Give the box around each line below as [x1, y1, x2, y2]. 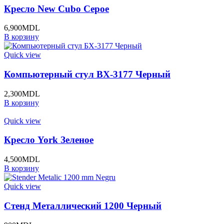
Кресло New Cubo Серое [4, 3, 109, 14]
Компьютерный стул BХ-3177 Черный [4, 68, 170, 79]
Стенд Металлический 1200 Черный [4, 200, 161, 211]
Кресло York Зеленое [4, 134, 93, 145]
